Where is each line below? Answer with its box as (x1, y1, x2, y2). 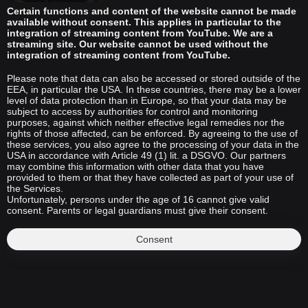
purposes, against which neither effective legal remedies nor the (7, 117, 285, 128)
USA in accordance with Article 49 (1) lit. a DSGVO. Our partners (7, 150, 286, 161)
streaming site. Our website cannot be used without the (7, 38, 268, 49)
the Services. (7, 183, 63, 194)
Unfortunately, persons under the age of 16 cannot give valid (7, 194, 269, 205)
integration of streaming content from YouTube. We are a (7, 27, 273, 38)
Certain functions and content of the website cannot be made (7, 5, 296, 16)
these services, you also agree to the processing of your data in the (7, 139, 299, 150)
